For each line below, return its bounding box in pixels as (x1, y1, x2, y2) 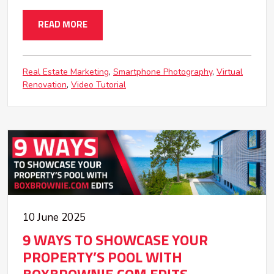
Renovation (23, 79, 67, 91)
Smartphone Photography (113, 66, 212, 78)
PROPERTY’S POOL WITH (23, 250, 182, 265)
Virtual (217, 66, 243, 78)
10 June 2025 (23, 210, 86, 224)
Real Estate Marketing (23, 66, 109, 78)
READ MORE (38, 20, 87, 30)
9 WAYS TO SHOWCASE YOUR (23, 233, 208, 248)
